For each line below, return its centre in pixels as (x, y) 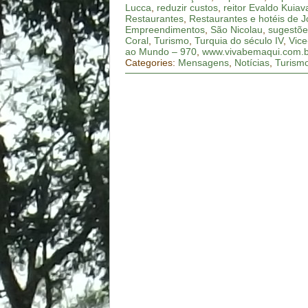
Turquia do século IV (239, 41)
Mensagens (204, 63)
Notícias (252, 63)
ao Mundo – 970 (161, 52)
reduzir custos (188, 8)
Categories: (152, 63)
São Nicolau (237, 30)
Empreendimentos (165, 30)
